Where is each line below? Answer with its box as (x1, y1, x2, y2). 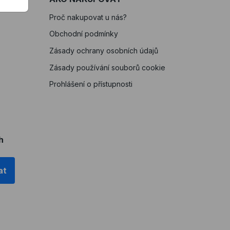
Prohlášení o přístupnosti (49, 79, 132, 88)
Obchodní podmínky (49, 29, 118, 38)
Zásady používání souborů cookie (49, 63, 165, 72)
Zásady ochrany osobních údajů (49, 46, 158, 55)
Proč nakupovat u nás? (49, 12, 127, 22)
